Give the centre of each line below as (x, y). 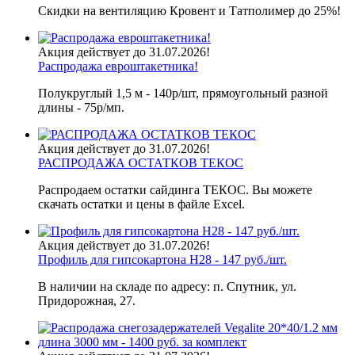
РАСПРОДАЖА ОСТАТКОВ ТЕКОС (141, 163)
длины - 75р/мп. (81, 108)
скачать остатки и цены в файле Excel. (141, 204)
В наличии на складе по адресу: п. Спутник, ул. (167, 287)
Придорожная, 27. (87, 301)
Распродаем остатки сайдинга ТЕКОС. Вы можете (175, 190)
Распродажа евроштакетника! (118, 67)
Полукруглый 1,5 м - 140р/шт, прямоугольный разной (183, 94)
